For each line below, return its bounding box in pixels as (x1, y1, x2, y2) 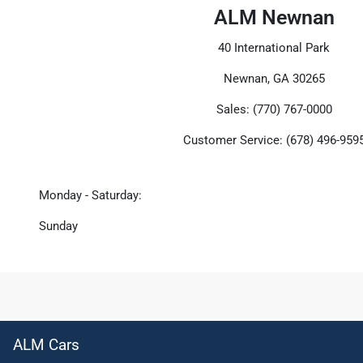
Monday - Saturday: (39, 188, 142, 203)
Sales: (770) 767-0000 (216, 102, 332, 117)
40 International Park (218, 41, 330, 56)
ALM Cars (13, 335, 79, 355)
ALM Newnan (213, 6, 335, 30)
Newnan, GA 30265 (223, 71, 325, 87)
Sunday (39, 219, 78, 234)
